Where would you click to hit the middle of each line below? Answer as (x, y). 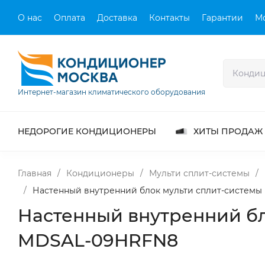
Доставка (117, 17)
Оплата (70, 17)
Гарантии (222, 17)
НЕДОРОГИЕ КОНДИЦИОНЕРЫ (87, 131)
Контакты (169, 17)
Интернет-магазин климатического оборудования (112, 92)
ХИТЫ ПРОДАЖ (228, 131)
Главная (35, 173)
